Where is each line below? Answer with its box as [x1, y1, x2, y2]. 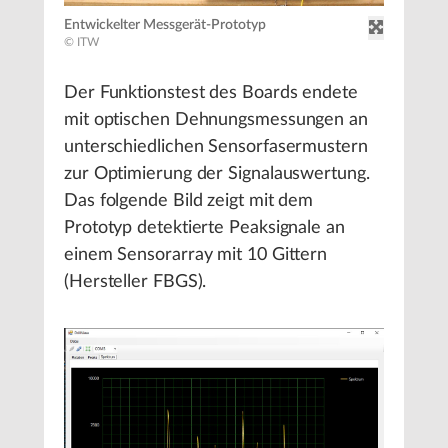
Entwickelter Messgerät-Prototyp [64, 17, 266, 32]
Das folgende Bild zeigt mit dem [64, 191, 314, 210]
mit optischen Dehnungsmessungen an [64, 110, 368, 129]
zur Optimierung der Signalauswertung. [64, 164, 370, 183]
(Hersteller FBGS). [64, 272, 207, 291]
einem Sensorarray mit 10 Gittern [64, 245, 328, 264]
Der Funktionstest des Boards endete [64, 83, 358, 102]
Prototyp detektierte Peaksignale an [64, 218, 345, 237]
